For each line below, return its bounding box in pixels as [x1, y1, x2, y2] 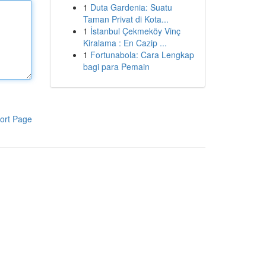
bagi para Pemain [83, 61, 150, 72]
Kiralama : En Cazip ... [83, 37, 167, 49]
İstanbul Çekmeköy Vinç [90, 25, 180, 37]
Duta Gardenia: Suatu [90, 1, 172, 13]
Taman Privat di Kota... [83, 13, 169, 25]
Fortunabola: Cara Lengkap [90, 49, 194, 61]
